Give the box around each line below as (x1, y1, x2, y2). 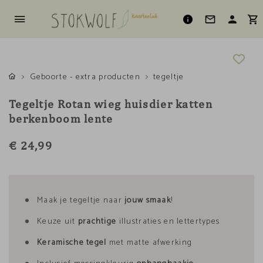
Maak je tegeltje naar (37, 194, 122, 207)
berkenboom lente (9, 112, 113, 125)
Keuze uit (37, 215, 78, 228)
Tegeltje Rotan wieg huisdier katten (9, 97, 213, 110)
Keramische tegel (37, 236, 109, 249)
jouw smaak (122, 194, 171, 207)
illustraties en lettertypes (116, 215, 220, 228)
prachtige (77, 215, 117, 228)
